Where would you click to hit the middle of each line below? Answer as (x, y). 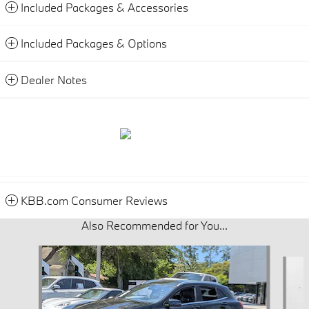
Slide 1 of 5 (28, 252)
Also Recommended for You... (154, 226)
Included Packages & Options (94, 43)
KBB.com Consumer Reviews (94, 201)
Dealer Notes (54, 80)
